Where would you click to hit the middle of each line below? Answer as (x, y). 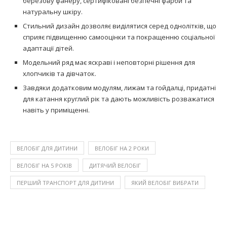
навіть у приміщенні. (56, 110)
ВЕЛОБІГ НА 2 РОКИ (122, 148)
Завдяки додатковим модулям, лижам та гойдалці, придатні (119, 87)
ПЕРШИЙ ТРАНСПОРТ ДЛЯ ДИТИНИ (65, 182)
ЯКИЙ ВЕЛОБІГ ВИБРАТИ (165, 182)
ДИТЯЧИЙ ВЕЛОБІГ (115, 165)
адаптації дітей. (48, 48)
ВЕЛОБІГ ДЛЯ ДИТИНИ (47, 148)
